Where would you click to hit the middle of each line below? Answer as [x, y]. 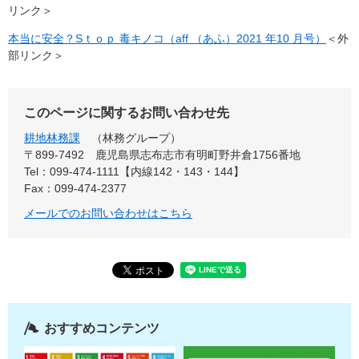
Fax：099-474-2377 [75, 188]
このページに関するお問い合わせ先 [127, 113]
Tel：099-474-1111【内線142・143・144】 [134, 171]
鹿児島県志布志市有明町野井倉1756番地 [198, 155]
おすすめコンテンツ [102, 328]
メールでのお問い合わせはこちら [108, 213]
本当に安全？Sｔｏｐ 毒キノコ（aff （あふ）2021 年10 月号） [167, 38]
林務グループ [136, 138]
